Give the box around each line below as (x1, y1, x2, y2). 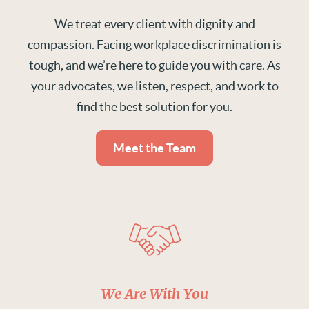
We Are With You (101, 288, 208, 301)
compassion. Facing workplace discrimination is (28, 37, 281, 52)
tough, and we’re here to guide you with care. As (28, 58, 281, 72)
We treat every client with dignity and (54, 17, 255, 31)
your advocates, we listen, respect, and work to (30, 79, 279, 93)
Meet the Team (113, 141, 196, 155)
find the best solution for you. (77, 99, 232, 114)
